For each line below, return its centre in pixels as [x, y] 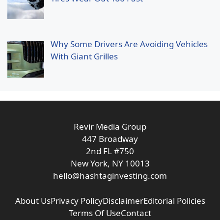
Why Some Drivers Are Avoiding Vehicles [129, 44]
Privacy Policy [76, 200]
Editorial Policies [174, 200]
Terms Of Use [95, 213]
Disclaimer [123, 200]
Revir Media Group [110, 127]
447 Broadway [110, 139]
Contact [136, 213]
